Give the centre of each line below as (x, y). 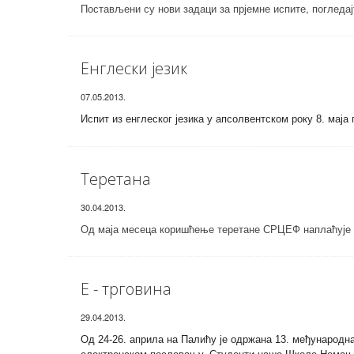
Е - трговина (126, 289)
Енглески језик (134, 68)
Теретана (116, 179)
